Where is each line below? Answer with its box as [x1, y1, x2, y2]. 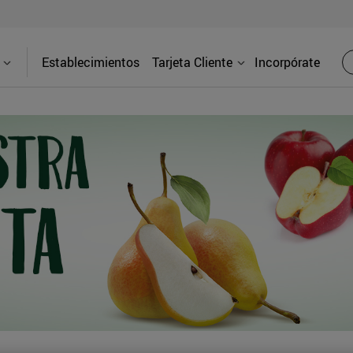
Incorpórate [255, 53, 320, 71]
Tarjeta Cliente [152, 53, 232, 71]
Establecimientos [42, 53, 139, 71]
